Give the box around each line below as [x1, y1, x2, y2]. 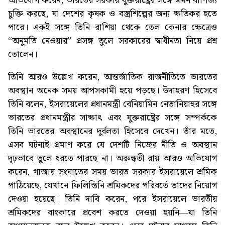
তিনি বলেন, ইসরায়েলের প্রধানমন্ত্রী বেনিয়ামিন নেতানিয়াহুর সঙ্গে [8, 97, 217, 112]
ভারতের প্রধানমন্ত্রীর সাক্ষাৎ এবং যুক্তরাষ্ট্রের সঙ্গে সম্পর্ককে [8, 110, 217, 126]
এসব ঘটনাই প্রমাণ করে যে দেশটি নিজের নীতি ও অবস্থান [8, 138, 217, 153]
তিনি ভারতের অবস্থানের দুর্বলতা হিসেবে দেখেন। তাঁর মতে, [8, 124, 217, 139]
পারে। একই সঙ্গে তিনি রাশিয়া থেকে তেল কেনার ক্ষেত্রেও [8, 20, 217, 35]
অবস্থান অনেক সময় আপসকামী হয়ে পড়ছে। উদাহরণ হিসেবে [8, 83, 217, 98]
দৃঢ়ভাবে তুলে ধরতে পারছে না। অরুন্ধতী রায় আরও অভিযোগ [8, 151, 217, 166]
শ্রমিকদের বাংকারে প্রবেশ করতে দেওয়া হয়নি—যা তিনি [8, 205, 217, 220]
